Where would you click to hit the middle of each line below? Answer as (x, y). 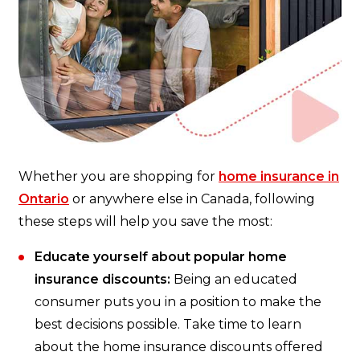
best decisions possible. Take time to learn (168, 325)
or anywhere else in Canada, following (192, 199)
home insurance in (279, 177)
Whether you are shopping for (119, 177)
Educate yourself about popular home (161, 257)
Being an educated (234, 280)
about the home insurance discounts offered (179, 347)
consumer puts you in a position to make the (178, 302)
